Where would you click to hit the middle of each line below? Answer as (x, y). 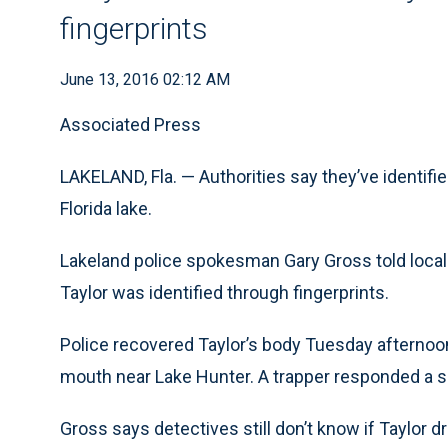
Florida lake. (106, 208)
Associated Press (130, 124)
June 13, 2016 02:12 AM (145, 79)
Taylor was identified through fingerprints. (224, 292)
